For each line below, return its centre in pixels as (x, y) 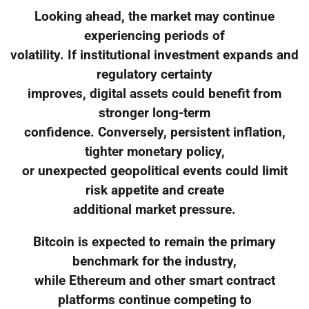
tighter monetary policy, (154, 151)
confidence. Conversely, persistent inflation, (154, 132)
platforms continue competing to (154, 300)
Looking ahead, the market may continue (154, 16)
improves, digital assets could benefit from (154, 93)
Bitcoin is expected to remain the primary (154, 242)
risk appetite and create (154, 190)
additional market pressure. (154, 209)
